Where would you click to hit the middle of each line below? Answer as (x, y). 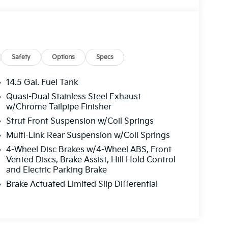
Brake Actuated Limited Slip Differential (82, 185)
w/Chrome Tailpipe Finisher (59, 107)
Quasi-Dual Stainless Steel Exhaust (73, 97)
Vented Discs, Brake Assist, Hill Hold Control (91, 160)
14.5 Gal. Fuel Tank (42, 83)
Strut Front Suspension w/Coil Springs (80, 122)
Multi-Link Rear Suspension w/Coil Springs (88, 136)
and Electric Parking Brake (56, 170)
